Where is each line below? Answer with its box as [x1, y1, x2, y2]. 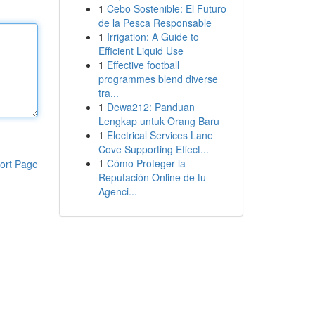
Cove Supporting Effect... [98, 142, 209, 156]
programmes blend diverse [98, 72, 218, 86]
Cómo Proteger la [106, 156, 186, 170]
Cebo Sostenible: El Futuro [106, 1, 226, 15]
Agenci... [98, 184, 137, 198]
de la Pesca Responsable [98, 15, 212, 30]
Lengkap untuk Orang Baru [98, 114, 219, 128]
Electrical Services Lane [106, 128, 213, 142]
